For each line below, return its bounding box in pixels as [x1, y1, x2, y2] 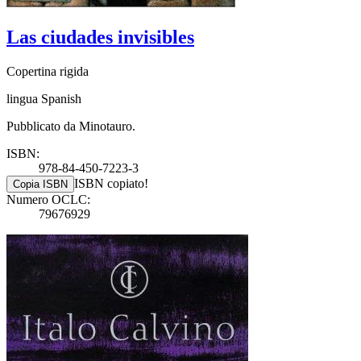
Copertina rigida [6, 64, 89, 78]
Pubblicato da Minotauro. [6, 118, 135, 133]
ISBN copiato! [74, 176, 148, 190]
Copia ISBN [13, 177, 68, 190]
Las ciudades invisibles [6, 26, 194, 48]
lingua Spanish [6, 91, 81, 106]
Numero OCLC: [6, 192, 90, 206]
